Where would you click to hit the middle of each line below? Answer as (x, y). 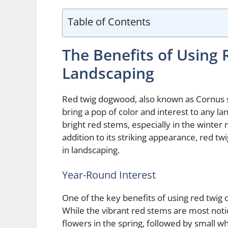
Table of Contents (109, 21)
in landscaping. (91, 150)
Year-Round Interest (109, 175)
